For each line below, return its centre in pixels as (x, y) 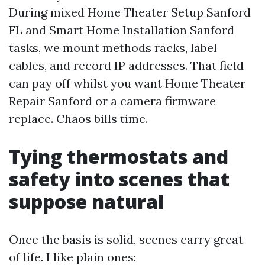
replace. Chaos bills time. (78, 119)
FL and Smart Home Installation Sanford (122, 30)
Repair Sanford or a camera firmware (112, 101)
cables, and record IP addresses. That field (126, 65)
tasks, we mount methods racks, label (113, 48)
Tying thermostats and (119, 156)
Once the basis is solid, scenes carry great (126, 239)
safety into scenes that (119, 179)
